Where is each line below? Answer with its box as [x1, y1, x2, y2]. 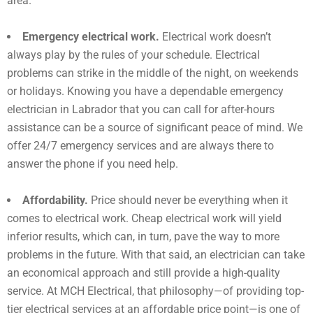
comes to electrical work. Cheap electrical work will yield [7, 211, 282, 225]
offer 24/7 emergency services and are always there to [7, 138, 274, 152]
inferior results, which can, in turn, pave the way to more [7, 229, 279, 243]
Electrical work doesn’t [162, 29, 271, 43]
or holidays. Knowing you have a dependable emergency [7, 84, 284, 98]
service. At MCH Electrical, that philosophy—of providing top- [7, 284, 304, 298]
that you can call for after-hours [117, 102, 275, 116]
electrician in [7, 102, 72, 116]
